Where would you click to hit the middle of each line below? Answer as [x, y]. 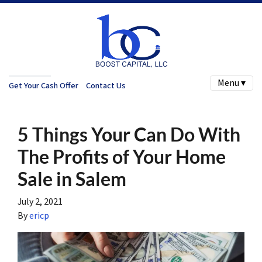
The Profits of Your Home [122, 156]
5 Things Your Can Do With [129, 134]
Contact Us [106, 85]
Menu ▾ [232, 83]
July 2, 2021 [40, 202]
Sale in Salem [72, 179]
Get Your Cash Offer [44, 85]
